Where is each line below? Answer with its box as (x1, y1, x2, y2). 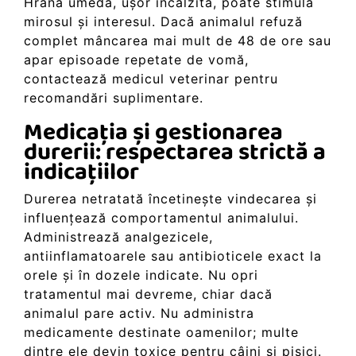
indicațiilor (24, 153, 139, 192)
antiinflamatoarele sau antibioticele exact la (24, 248, 322, 265)
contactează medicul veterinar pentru (24, 71, 278, 87)
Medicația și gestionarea (24, 114, 283, 153)
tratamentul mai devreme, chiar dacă (24, 286, 273, 303)
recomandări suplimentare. (24, 90, 203, 106)
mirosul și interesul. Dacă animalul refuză (24, 14, 303, 30)
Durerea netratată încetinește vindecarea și (24, 191, 317, 207)
